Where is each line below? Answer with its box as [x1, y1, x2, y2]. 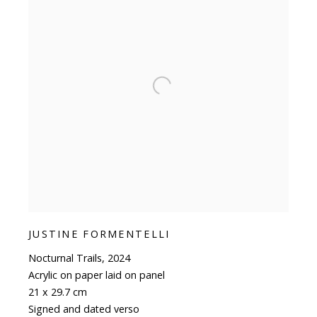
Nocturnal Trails [28, 251, 102, 265]
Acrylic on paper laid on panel [28, 268, 165, 282]
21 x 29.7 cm [28, 285, 87, 299]
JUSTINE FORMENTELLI [28, 227, 171, 241]
